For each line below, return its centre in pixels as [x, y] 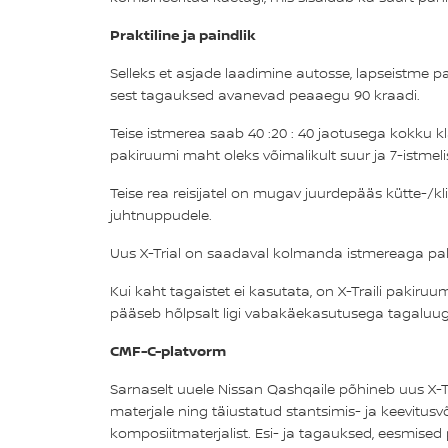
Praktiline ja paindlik [182, 34]
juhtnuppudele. [160, 214]
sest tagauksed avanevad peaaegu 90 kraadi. [264, 94]
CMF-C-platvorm [167, 350]
